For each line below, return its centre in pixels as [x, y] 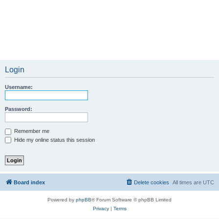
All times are [188, 183]
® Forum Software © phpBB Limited [131, 200]
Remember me [31, 131]
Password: [19, 109]
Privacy [101, 209]
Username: [19, 87]
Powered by [62, 200]
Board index [29, 183]
